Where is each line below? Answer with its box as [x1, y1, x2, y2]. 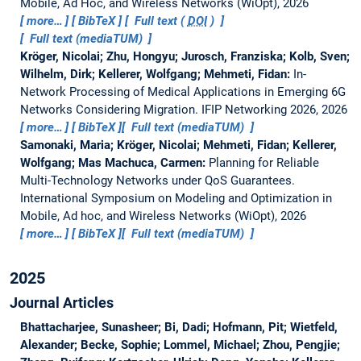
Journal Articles [10, 293, 114, 311]
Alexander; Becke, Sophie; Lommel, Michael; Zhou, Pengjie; [19, 337, 340, 352]
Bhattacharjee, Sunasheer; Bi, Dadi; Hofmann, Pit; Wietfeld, [19, 319, 338, 334]
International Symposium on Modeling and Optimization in [19, 190, 332, 205]
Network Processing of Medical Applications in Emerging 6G [19, 84, 346, 99]
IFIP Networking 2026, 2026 [201, 102, 347, 117]
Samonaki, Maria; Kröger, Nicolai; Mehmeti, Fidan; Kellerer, [19, 137, 337, 152]
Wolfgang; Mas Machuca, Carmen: [19, 155, 209, 170]
